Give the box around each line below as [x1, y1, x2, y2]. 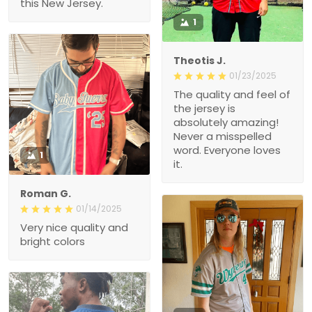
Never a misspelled [173, 128, 272, 143]
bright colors [20, 233, 85, 249]
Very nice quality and [20, 219, 128, 235]
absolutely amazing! [173, 114, 279, 130]
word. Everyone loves [173, 142, 281, 157]
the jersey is [173, 100, 235, 116]
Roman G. [20, 186, 71, 201]
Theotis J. [173, 53, 226, 68]
